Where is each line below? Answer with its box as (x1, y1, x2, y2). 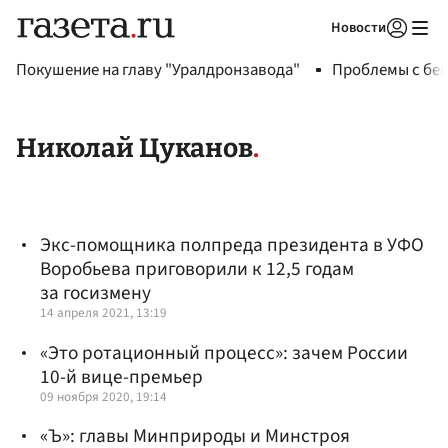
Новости (331, 17, 386, 38)
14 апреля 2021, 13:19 (40, 303, 167, 323)
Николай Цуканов (16, 132, 253, 165)
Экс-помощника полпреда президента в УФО (40, 231, 424, 260)
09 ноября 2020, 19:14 (40, 386, 167, 406)
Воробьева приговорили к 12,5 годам (40, 255, 354, 284)
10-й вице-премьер (40, 362, 203, 391)
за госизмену (40, 279, 151, 308)
